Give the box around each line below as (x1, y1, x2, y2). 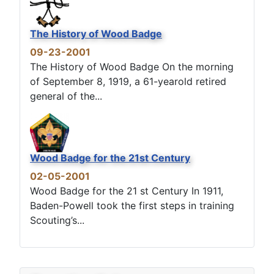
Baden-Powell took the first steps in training (30, 199, 234, 212)
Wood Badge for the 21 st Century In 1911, (30, 184, 223, 197)
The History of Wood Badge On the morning (30, 60, 234, 73)
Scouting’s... (30, 213, 84, 226)
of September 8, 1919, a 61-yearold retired (30, 75, 226, 87)
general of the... (30, 89, 102, 102)
